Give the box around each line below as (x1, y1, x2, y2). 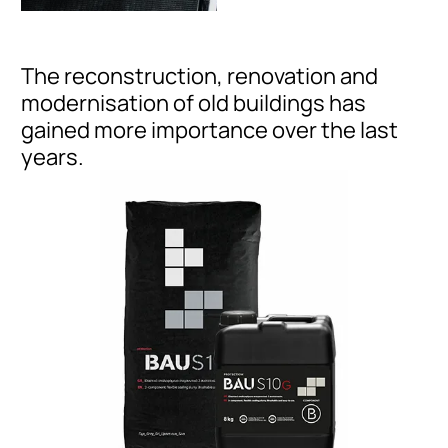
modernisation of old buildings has (20, 87, 366, 119)
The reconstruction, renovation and (20, 60, 378, 92)
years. (20, 141, 84, 173)
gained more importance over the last (20, 114, 398, 146)
